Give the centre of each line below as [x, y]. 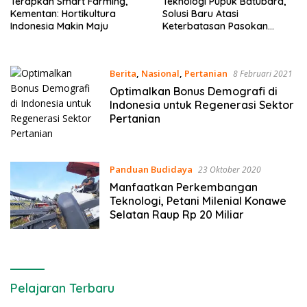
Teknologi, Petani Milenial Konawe [198, 200]
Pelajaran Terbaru [62, 288]
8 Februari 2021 [262, 73]
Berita [123, 73]
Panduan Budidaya [151, 169]
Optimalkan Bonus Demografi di [193, 91]
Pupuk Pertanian [199, 38]
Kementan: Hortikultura [63, 13]
